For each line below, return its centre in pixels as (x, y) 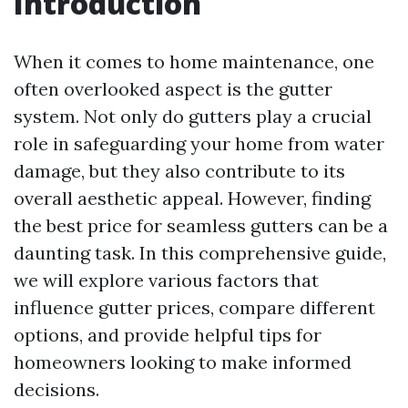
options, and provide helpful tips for (168, 335)
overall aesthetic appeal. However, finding (192, 198)
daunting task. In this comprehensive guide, (200, 253)
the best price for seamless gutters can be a (201, 225)
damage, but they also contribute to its (179, 171)
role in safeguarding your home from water (199, 143)
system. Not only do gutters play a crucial (193, 116)
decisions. (56, 389)
